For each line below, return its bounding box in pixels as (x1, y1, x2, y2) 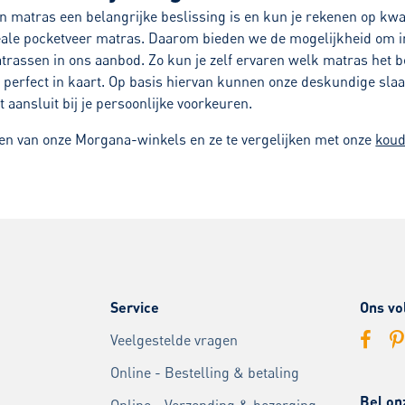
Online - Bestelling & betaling (110, 363, 299, 382)
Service (110, 298, 159, 316)
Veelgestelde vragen (110, 331, 238, 350)
